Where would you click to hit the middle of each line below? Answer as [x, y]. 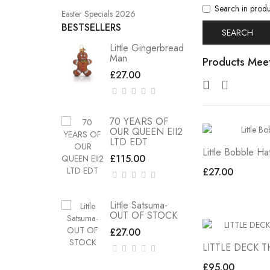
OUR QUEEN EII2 [146, 132]
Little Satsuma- [139, 205]
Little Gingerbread [147, 48]
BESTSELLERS [91, 27]
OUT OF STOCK [143, 215]
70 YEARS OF [139, 121]
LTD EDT [129, 142]
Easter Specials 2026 [99, 14]
